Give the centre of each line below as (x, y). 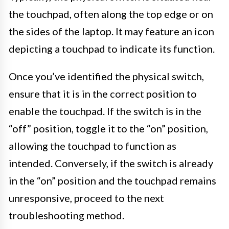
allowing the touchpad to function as (93, 146)
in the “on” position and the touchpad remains (112, 181)
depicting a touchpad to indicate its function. (112, 49)
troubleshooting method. (66, 215)
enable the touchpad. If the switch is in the (105, 111)
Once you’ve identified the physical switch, (106, 76)
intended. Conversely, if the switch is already (111, 163)
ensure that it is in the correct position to (103, 94)
